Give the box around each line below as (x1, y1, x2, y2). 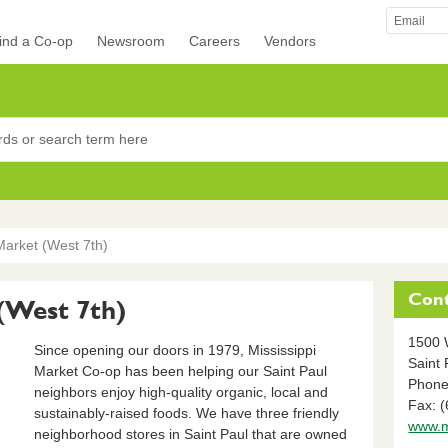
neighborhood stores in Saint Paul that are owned (33, 425, 347, 442)
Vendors (264, 33, 317, 50)
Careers (189, 33, 241, 50)
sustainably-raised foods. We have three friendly (33, 404, 339, 421)
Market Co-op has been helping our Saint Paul (33, 362, 327, 379)
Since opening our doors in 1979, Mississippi (33, 341, 316, 358)
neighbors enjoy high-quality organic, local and (33, 383, 328, 400)
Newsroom (97, 33, 166, 50)
